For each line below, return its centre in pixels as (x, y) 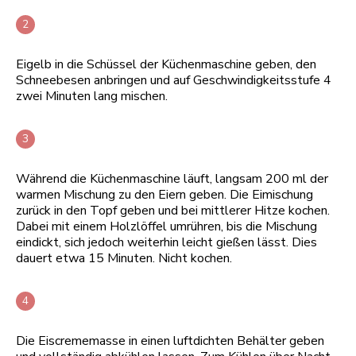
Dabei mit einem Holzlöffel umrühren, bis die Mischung (166, 226)
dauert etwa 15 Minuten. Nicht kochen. (124, 258)
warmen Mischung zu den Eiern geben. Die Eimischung (164, 194)
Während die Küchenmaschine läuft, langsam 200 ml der (172, 178)
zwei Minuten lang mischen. (92, 96)
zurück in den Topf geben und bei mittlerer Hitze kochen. (173, 210)
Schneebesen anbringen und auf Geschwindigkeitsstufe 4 (174, 80)
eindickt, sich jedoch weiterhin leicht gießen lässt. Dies (166, 242)
